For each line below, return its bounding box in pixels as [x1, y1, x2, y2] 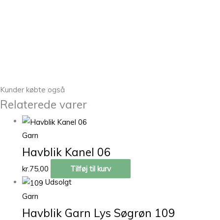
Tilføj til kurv [70, 164, 111, 174]
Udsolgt [45, 177, 72, 187]
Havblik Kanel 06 [22, 145, 111, 160]
